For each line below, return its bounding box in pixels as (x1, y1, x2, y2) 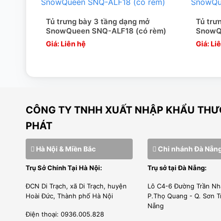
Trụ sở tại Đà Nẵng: (147, 163, 207, 172)
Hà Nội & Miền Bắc (35, 144, 96, 153)
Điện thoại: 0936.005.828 (26, 210, 104, 218)
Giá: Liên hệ (45, 39, 86, 48)
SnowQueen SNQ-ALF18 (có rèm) (45, 26, 166, 36)
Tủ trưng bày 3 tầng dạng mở (45, 16, 149, 26)
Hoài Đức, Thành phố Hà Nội (26, 191, 113, 200)
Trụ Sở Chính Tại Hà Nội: (26, 163, 102, 172)
